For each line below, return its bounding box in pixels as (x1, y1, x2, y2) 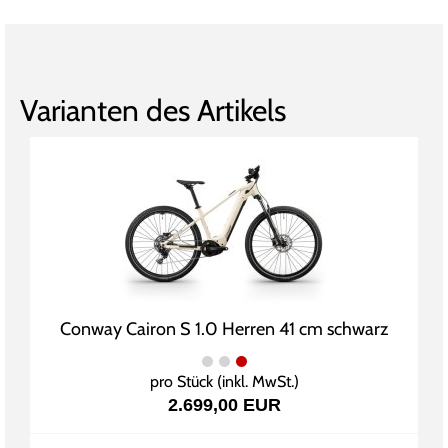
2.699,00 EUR (167, 395, 281, 416)
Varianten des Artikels (20, 92, 286, 130)
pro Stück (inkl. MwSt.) (149, 372, 299, 392)
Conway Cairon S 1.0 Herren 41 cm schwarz (60, 318, 388, 341)
